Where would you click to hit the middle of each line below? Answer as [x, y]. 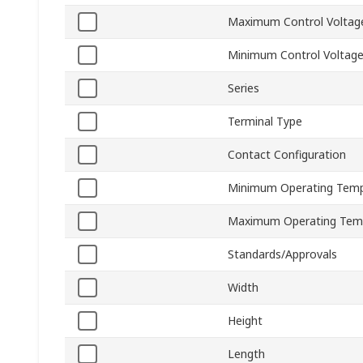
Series [243, 88]
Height [245, 321]
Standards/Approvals [282, 254]
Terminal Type [265, 122]
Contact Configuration [287, 155]
